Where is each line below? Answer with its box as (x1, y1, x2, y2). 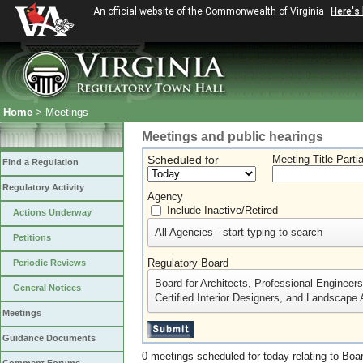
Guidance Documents (2, 333, 96, 343)
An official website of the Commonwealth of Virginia (93, 6, 327, 17)
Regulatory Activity (2, 182, 84, 192)
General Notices (13, 283, 81, 293)
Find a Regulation (2, 157, 79, 167)
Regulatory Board (147, 257, 228, 269)
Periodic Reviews (13, 258, 86, 267)
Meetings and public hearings (142, 130, 323, 143)
